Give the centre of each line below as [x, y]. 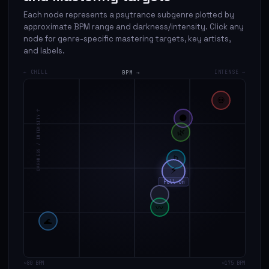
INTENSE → [230, 72]
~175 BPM [234, 263]
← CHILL [36, 72]
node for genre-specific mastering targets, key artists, [127, 38]
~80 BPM [34, 263]
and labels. [44, 50]
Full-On [174, 182]
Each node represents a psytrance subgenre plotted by [129, 14]
